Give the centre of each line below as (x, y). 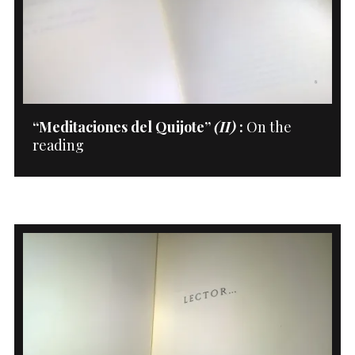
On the (267, 126)
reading (58, 145)
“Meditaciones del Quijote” (123, 126)
